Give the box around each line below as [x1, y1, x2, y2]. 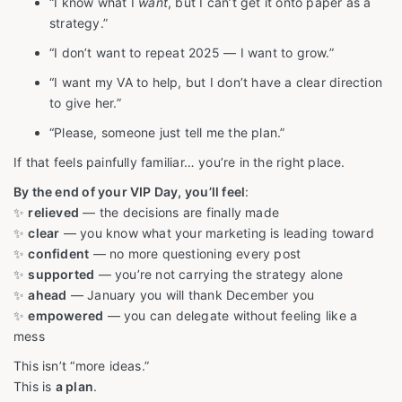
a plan [55, 379, 93, 395]
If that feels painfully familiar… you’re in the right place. [13, 154, 345, 170]
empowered [28, 308, 104, 324]
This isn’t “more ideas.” [13, 358, 150, 374]
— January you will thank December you [66, 287, 315, 303]
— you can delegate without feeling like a [103, 308, 358, 324]
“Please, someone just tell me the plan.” [49, 125, 285, 141]
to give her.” [49, 95, 121, 111]
